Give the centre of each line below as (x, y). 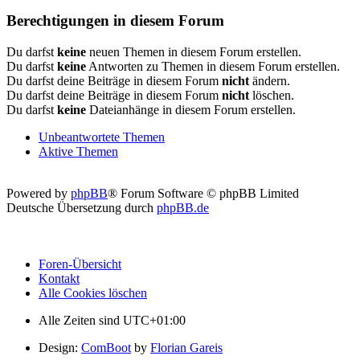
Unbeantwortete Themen (102, 137)
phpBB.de (183, 207)
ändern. (270, 80)
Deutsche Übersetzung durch (82, 207)
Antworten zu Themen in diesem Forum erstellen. (213, 66)
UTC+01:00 (154, 320)
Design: (60, 347)
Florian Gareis (186, 347)
